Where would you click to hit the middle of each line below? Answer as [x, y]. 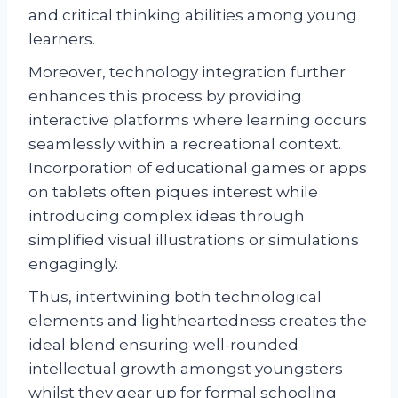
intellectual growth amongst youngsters [186, 368]
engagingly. [73, 263]
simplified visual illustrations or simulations [194, 239]
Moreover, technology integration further [187, 72]
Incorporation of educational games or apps [198, 167]
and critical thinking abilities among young [193, 15]
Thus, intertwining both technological [175, 296]
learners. [62, 39]
